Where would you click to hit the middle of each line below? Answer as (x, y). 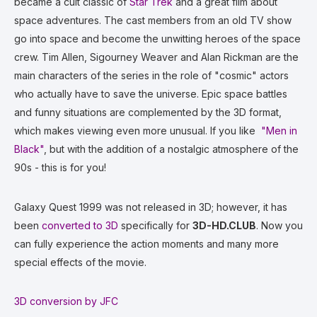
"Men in (279, 131)
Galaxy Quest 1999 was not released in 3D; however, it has (151, 207)
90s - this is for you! (60, 167)
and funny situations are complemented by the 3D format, (148, 112)
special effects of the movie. (80, 262)
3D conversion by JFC (66, 301)
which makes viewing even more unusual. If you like (138, 131)
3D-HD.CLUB (224, 225)
